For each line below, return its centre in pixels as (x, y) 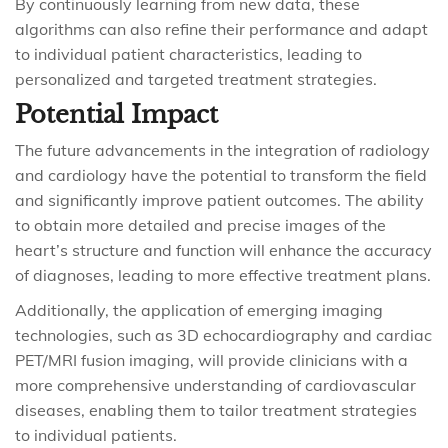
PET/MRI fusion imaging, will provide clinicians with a (211, 360)
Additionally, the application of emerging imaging (199, 310)
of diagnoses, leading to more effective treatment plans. (223, 275)
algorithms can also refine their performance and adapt (221, 29)
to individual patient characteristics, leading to (188, 54)
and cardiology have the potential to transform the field (221, 175)
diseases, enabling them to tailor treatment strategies (216, 410)
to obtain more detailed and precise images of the (200, 225)
